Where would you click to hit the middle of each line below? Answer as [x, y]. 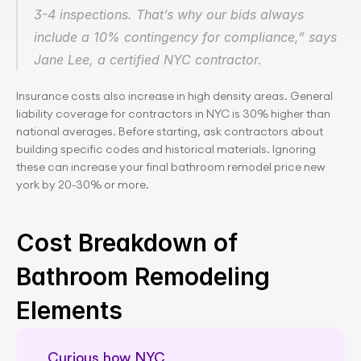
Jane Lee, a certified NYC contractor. [148, 60]
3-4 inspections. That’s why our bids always [169, 15]
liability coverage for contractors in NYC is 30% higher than [173, 114]
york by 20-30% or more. [83, 185]
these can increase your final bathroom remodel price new [171, 167]
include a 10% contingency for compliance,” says [185, 37]
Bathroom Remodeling [143, 276]
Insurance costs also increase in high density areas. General [174, 96]
